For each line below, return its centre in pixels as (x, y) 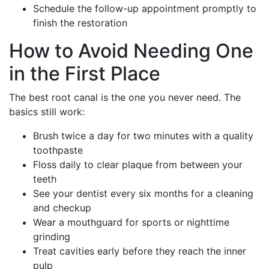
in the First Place (85, 73)
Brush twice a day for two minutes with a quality (143, 135)
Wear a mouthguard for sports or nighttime (131, 222)
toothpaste (58, 150)
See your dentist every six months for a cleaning (143, 193)
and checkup (62, 207)
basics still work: (47, 111)
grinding (52, 236)
